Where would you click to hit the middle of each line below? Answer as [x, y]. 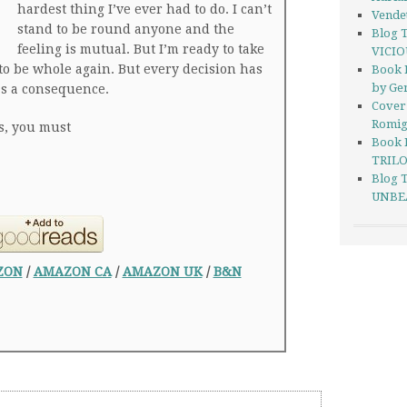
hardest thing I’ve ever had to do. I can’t [144, 9]
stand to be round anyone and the [126, 29]
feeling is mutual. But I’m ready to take [141, 49]
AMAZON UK [162, 272]
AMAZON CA [72, 272]
